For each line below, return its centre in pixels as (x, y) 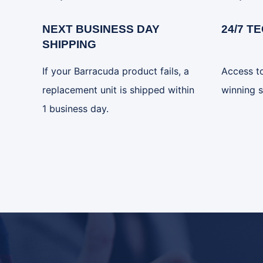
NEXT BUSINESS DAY (101, 29)
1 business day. (75, 109)
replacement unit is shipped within (118, 90)
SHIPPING (69, 44)
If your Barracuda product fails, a (116, 71)
